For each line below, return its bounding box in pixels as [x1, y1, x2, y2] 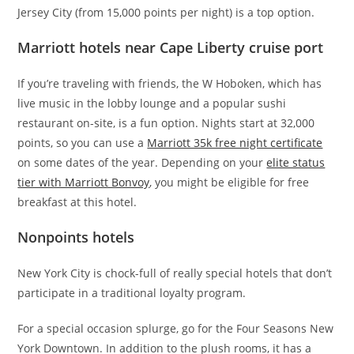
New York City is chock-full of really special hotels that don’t [17, 265, 333, 281]
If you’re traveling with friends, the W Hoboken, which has [17, 76, 322, 92]
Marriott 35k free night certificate [147, 135, 323, 151]
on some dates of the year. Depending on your [17, 155, 267, 171]
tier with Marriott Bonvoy [17, 175, 150, 190]
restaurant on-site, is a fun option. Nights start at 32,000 [17, 115, 315, 131]
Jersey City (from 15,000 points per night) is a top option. [17, 5, 315, 21]
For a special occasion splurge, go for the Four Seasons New [17, 321, 334, 337]
